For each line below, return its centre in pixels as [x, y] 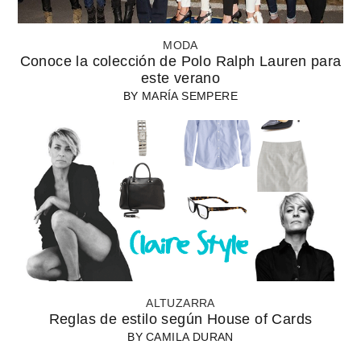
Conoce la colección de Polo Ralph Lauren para [180, 61]
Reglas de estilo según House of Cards [180, 319]
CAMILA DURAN [190, 336]
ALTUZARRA [180, 303]
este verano [180, 78]
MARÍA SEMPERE [189, 95]
